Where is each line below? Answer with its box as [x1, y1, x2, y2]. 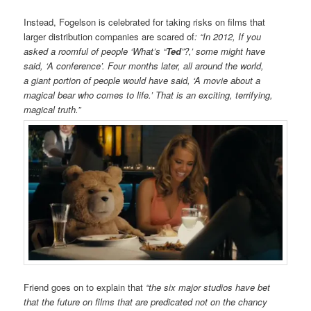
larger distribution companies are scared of [24, 29, 195, 43]
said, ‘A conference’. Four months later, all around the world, [24, 58, 264, 72]
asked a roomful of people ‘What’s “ [24, 44, 167, 58]
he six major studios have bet [151, 280, 271, 294]
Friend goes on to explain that [24, 280, 144, 294]
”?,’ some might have [181, 44, 266, 58]
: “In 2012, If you [194, 29, 262, 43]
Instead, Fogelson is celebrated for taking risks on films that [24, 15, 266, 28]
